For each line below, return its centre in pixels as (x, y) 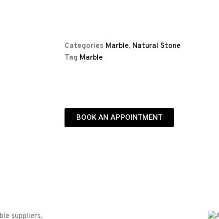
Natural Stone (156, 46)
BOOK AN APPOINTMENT (119, 117)
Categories (84, 46)
